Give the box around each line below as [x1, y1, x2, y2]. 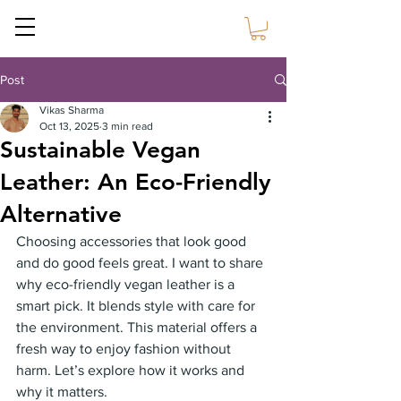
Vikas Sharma [39, 104, 104, 117]
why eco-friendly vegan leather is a [16, 277, 238, 293]
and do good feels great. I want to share [16, 255, 267, 271]
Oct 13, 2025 [39, 120, 99, 133]
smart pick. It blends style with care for [16, 298, 259, 314]
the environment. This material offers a [16, 320, 260, 336]
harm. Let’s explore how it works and [16, 363, 248, 379]
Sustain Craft [110, 22, 218, 47]
